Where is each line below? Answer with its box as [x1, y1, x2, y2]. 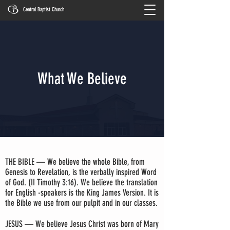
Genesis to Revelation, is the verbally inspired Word [5, 167, 157, 177]
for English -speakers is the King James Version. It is [5, 187, 159, 198]
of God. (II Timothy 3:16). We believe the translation [5, 177, 158, 187]
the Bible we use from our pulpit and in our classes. [5, 198, 158, 208]
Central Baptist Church [23, 6, 64, 13]
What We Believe [37, 69, 127, 88]
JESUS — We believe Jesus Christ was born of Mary [5, 219, 159, 229]
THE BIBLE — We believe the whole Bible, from [5, 157, 145, 167]
